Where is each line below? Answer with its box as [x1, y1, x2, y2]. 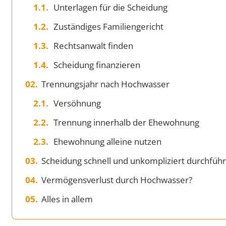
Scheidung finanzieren [53, 59, 141, 71]
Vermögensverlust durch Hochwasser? [41, 174, 193, 186]
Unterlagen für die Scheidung [53, 1, 168, 13]
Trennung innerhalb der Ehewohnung [53, 116, 200, 128]
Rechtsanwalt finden [53, 39, 134, 51]
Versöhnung [53, 97, 101, 109]
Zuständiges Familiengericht [53, 20, 164, 32]
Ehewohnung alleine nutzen [53, 135, 162, 147]
